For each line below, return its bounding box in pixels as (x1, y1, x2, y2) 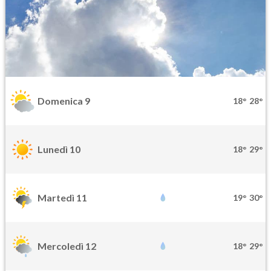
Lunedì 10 (38, 143, 80, 155)
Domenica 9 (38, 95, 90, 107)
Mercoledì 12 (38, 240, 96, 252)
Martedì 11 (38, 192, 87, 204)
